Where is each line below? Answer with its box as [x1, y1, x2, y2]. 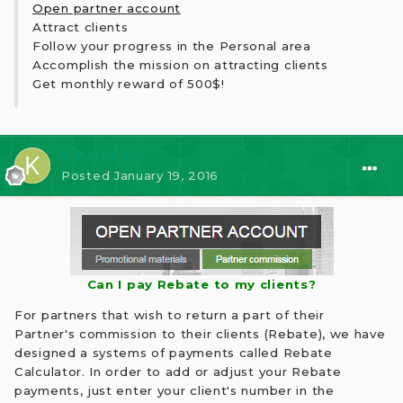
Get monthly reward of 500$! [32, 76, 225, 91]
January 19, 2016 [113, 167, 219, 183]
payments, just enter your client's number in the [14, 383, 335, 399]
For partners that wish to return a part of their [14, 308, 325, 323]
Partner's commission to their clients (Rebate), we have [14, 327, 386, 342]
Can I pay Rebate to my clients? [86, 276, 317, 291]
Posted [61, 167, 114, 183]
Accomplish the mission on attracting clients [32, 57, 328, 72]
